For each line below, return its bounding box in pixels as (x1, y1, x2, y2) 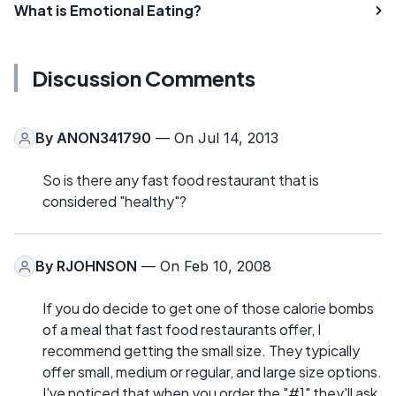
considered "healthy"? (42, 192, 187, 210)
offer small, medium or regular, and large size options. (42, 362, 382, 381)
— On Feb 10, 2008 (137, 257, 271, 275)
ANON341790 (57, 129, 151, 147)
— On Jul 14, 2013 (151, 129, 278, 147)
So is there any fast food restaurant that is (42, 171, 319, 189)
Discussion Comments (32, 65, 255, 91)
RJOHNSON (57, 257, 137, 275)
